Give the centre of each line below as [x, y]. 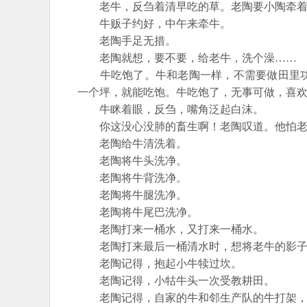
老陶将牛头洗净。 [132, 161]
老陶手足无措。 [127, 41]
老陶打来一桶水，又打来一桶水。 [171, 229]
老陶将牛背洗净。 [132, 178]
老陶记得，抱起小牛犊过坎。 [160, 263]
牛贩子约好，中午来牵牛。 [154, 24]
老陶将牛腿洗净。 [132, 195]
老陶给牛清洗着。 [132, 144]
